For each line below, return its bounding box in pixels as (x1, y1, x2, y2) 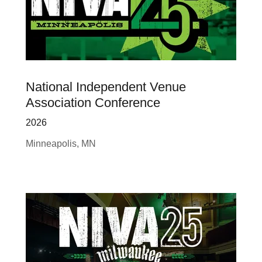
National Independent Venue (26, 80, 186, 94)
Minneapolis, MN (26, 138, 96, 149)
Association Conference (26, 95, 160, 110)
